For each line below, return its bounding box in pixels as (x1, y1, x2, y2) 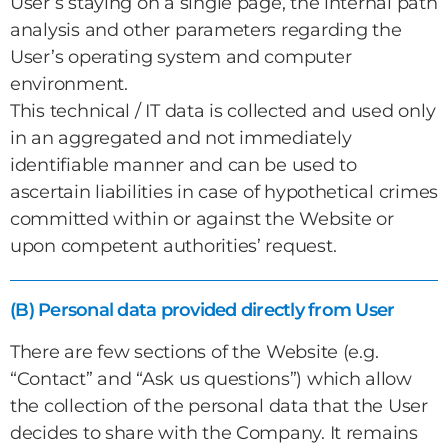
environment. (10, 73, 128, 95)
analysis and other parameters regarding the (10, 19, 402, 41)
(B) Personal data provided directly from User (10, 299, 395, 321)
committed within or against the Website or (10, 208, 394, 230)
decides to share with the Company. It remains (10, 422, 418, 444)
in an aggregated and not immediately (10, 127, 352, 149)
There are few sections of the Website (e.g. (10, 341, 379, 363)
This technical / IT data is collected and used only (10, 100, 436, 122)
